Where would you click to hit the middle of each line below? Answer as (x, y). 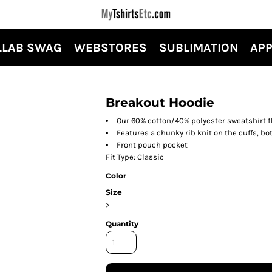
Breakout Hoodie (160, 103)
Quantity (122, 224)
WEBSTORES (110, 48)
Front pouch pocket (152, 145)
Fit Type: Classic (135, 157)
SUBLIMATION (199, 48)
